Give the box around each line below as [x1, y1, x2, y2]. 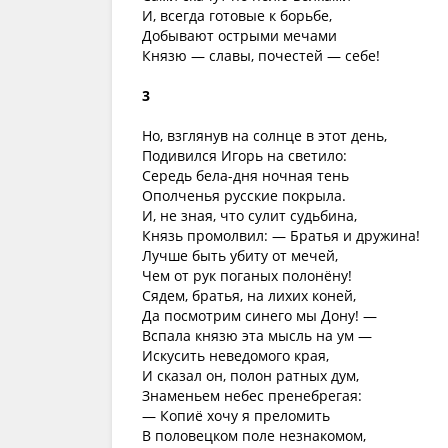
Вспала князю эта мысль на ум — [142, 326, 372, 345]
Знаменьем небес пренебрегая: [142, 386, 362, 405]
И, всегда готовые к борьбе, [142, 6, 332, 25]
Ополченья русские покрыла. [142, 186, 346, 205]
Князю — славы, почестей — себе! [142, 46, 380, 65]
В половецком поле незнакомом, [142, 426, 366, 445]
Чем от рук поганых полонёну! [142, 266, 352, 285]
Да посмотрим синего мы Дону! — [142, 306, 377, 325]
